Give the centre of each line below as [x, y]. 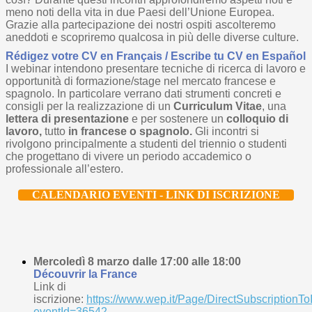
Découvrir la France [85, 274]
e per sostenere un [178, 119]
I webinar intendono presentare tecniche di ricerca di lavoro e [156, 69]
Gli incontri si [226, 132]
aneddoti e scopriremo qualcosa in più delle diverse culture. [152, 38]
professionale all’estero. [64, 169]
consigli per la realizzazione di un [89, 107]
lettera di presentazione [67, 119]
